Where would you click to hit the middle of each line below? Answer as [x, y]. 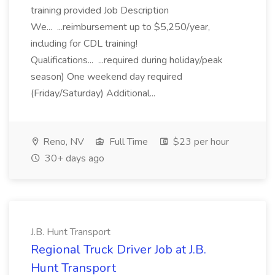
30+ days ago [73, 158]
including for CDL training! [84, 44]
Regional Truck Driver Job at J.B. [118, 250]
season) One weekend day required [107, 77]
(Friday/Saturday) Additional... [94, 93]
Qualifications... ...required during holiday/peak [127, 60]
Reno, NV [62, 142]
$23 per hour [200, 142]
